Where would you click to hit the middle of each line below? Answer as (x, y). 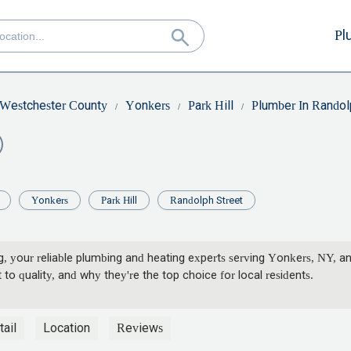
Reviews (140, 328)
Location (67, 328)
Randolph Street (206, 201)
